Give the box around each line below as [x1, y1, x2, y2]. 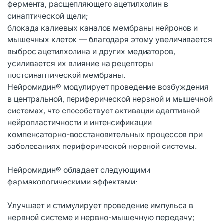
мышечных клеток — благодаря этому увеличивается [7, 34, 212, 44]
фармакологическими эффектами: [7, 176, 137, 186]
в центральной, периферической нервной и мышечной [7, 93, 213, 104]
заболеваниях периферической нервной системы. [7, 141, 197, 151]
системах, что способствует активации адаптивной [7, 105, 200, 115]
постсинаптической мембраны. [7, 70, 125, 80]
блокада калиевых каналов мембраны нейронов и [7, 22, 198, 33]
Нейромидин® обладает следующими [7, 164, 150, 175]
